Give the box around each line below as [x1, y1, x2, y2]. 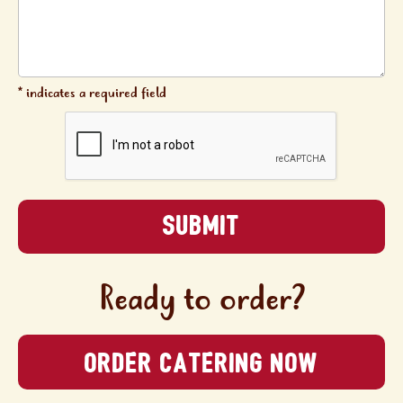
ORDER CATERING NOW [85, 350, 318, 377]
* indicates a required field [18, 83, 166, 103]
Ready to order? [98, 277, 305, 324]
